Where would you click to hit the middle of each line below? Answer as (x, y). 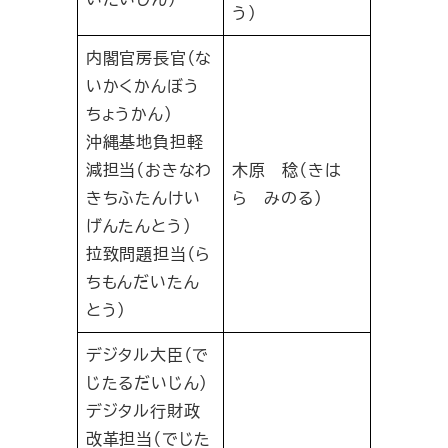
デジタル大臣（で (147, 355)
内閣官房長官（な (149, 58)
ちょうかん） (129, 114)
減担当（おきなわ (149, 170)
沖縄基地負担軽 (144, 142)
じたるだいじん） (147, 383)
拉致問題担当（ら (148, 254)
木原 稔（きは (286, 170)
